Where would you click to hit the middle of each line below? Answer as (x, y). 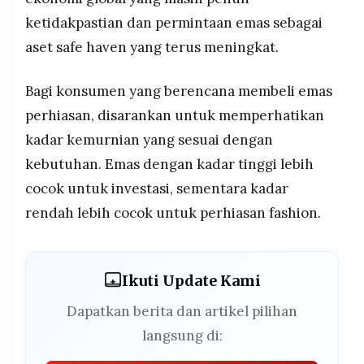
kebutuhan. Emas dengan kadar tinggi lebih (169, 165)
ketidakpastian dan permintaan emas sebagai (174, 23)
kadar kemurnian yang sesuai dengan (149, 140)
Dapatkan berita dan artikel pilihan (182, 312)
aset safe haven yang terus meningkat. (152, 48)
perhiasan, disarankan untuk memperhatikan (175, 116)
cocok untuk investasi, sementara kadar (157, 189)
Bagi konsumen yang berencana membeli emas (179, 91)
